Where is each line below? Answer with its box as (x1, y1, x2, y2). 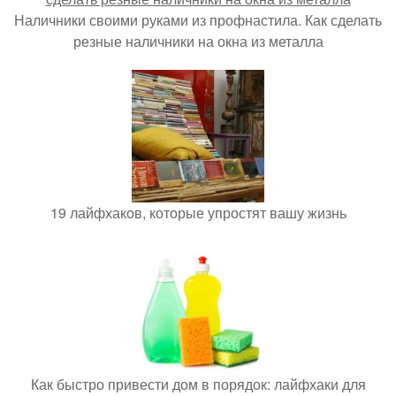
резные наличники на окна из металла (72, 31, 324, 51)
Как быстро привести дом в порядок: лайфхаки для (30, 374, 366, 394)
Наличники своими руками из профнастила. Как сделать (14, 10, 382, 30)
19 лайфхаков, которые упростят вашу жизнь (49, 202, 346, 223)
